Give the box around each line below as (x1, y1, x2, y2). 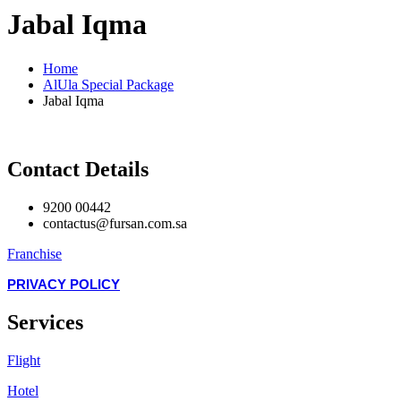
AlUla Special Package (43, 76, 174, 92)
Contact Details (7, 157, 149, 181)
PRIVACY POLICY (7, 277, 120, 292)
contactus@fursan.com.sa (43, 215, 187, 231)
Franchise (7, 245, 62, 261)
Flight (7, 352, 40, 368)
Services (7, 310, 83, 334)
